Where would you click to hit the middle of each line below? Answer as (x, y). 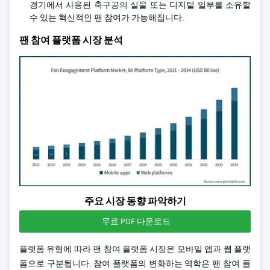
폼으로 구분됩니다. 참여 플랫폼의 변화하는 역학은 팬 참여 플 (135, 263)
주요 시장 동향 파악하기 (135, 201)
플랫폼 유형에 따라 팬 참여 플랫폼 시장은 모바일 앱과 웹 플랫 (135, 249)
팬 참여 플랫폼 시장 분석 (71, 40)
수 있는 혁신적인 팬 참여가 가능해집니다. (107, 17)
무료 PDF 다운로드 (136, 221)
